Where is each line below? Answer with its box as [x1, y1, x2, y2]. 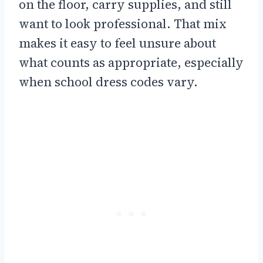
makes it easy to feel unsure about [19, 35, 216, 52]
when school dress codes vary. [19, 73, 198, 91]
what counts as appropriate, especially [19, 54, 244, 72]
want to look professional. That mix [19, 15, 227, 33]
